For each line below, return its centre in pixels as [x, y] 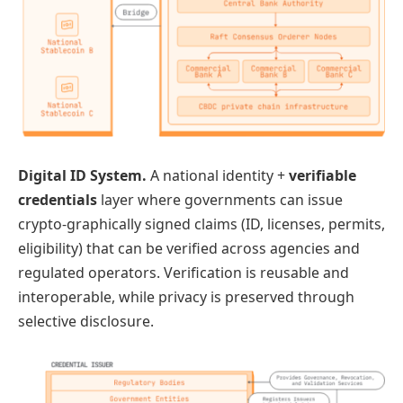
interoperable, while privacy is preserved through [186, 296]
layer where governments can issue [222, 199]
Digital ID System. [84, 175]
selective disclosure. [86, 321]
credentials [59, 199]
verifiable [322, 175]
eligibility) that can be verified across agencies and [189, 248]
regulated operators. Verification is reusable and [184, 272]
